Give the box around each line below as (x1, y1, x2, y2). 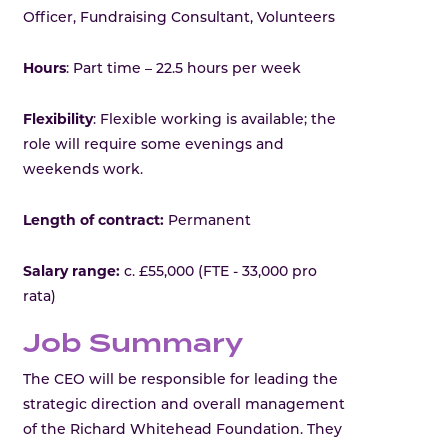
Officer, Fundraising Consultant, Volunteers (23, 11, 336, 27)
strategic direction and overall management (23, 397, 346, 413)
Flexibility (23, 110, 94, 129)
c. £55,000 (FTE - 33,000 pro (124, 265, 318, 281)
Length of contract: (23, 211, 165, 230)
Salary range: (23, 262, 125, 281)
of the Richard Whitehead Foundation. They (23, 422, 343, 438)
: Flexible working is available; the (93, 113, 337, 129)
